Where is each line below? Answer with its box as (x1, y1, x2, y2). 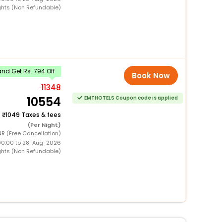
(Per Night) (27, 120, 61, 129)
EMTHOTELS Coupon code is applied (84, 94, 178, 102)
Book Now (132, 70, 170, 81)
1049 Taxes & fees (5, 110, 61, 119)
